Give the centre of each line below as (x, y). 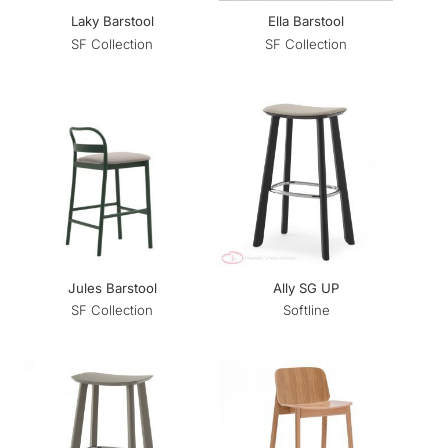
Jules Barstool (112, 287)
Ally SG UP (306, 287)
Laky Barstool (112, 21)
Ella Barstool (306, 21)
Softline (306, 310)
